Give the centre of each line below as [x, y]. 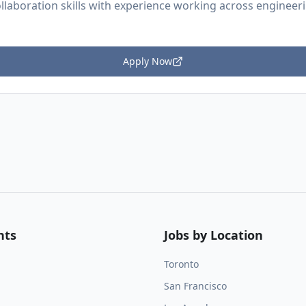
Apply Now [148, 61]
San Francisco [195, 286]
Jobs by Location [213, 235]
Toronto [181, 264]
